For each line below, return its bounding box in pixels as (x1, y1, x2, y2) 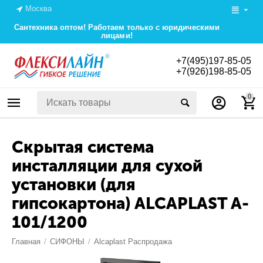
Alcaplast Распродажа (94, 237, 173, 247)
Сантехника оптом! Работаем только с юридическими (14, 23, 220, 32)
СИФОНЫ (50, 237, 85, 247)
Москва (25, 4, 52, 13)
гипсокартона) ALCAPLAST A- (12, 194, 249, 214)
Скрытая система (12, 137, 154, 157)
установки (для (12, 175, 136, 195)
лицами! (101, 31, 133, 41)
